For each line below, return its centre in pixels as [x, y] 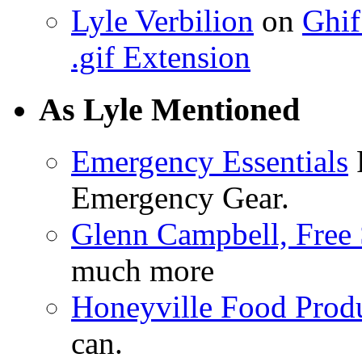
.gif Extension [161, 57]
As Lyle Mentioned [169, 109]
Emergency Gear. [180, 198]
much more [143, 271]
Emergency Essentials [210, 162]
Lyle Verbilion [162, 21]
